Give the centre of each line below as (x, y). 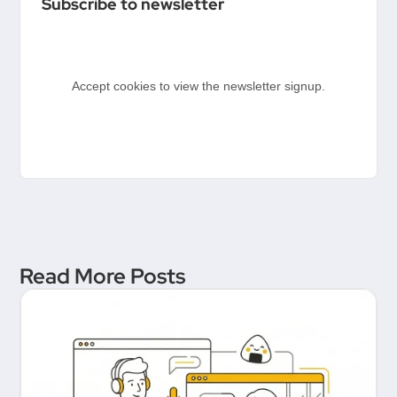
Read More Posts (103, 276)
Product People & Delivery (212, 19)
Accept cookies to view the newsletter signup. (198, 86)
